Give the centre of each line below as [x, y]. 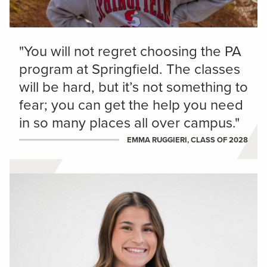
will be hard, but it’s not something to [133, 87]
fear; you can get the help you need [131, 105]
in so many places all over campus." [129, 122]
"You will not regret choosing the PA [130, 51]
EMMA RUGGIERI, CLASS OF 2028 [187, 139]
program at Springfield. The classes [130, 69]
